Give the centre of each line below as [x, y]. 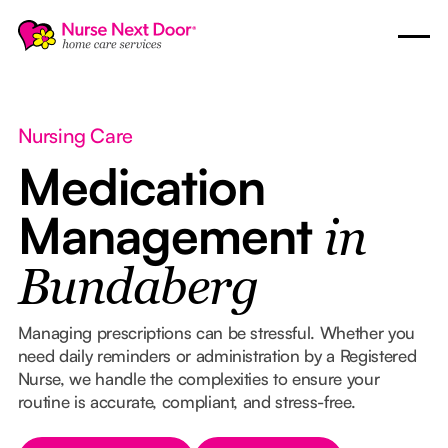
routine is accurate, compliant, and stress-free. [186, 401]
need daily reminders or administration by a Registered [217, 355]
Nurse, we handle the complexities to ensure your [198, 378]
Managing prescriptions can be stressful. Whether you [216, 332]
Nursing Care [75, 135]
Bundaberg [137, 290]
